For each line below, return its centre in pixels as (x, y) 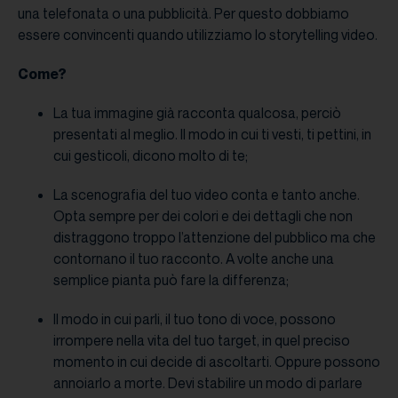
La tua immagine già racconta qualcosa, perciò (197, 113)
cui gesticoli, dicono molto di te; (151, 156)
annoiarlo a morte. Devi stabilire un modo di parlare (208, 383)
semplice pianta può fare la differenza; (171, 280)
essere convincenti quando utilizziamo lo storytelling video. (199, 35)
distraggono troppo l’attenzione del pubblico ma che (215, 238)
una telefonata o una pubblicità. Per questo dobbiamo (183, 14)
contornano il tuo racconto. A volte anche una (194, 259)
